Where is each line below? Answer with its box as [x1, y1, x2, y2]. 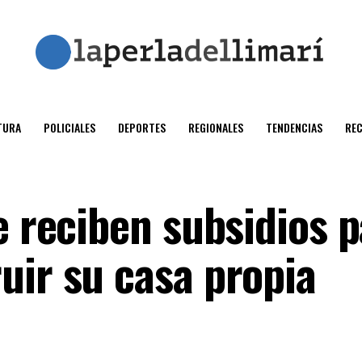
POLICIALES [44, 119, 95, 136]
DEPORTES [118, 119, 166, 136]
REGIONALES [188, 119, 243, 136]
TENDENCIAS [266, 119, 322, 136]
